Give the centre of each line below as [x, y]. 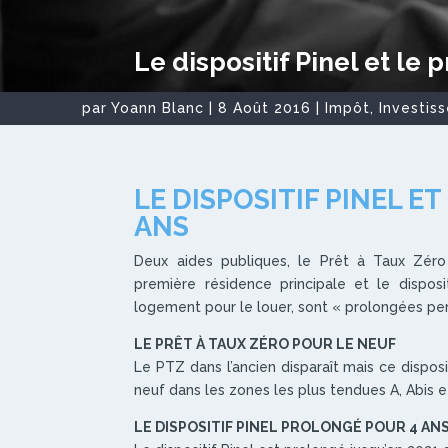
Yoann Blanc [157, 107]
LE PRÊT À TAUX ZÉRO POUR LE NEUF [265, 343]
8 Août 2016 [264, 107]
